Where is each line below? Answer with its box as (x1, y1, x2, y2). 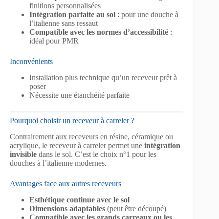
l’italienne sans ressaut (29, 19, 98, 28)
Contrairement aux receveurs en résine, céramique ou (10, 132, 173, 141)
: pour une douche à (115, 10, 178, 19)
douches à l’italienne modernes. (10, 158, 107, 167)
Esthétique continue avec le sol (29, 195, 130, 204)
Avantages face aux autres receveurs (10, 179, 121, 188)
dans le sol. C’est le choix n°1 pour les (37, 150, 156, 158)
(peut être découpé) (105, 204, 166, 213)
